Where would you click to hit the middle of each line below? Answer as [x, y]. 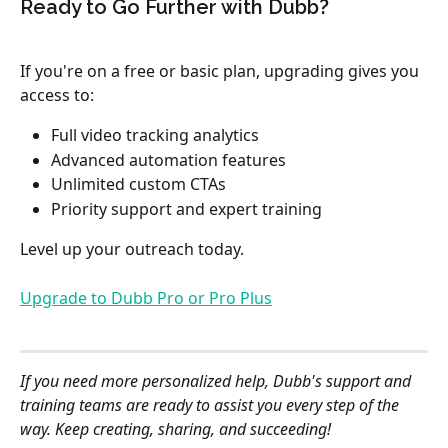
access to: [57, 95]
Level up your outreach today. [132, 249]
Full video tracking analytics [155, 135]
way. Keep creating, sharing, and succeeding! [175, 429]
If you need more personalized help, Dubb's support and [217, 381]
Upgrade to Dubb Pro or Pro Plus [146, 298]
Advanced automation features [168, 159]
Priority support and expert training [186, 208]
